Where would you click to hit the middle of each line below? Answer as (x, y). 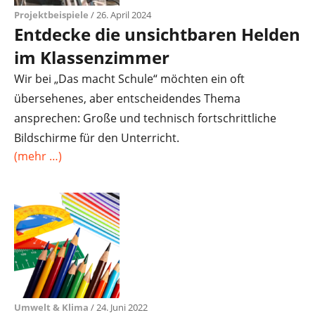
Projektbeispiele (51, 15)
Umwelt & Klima (51, 307)
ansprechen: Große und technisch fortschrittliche (145, 118)
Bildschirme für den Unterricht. (97, 138)
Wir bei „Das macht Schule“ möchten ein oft (129, 79)
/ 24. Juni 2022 (118, 307)
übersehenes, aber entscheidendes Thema (127, 98)
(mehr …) (38, 156)
